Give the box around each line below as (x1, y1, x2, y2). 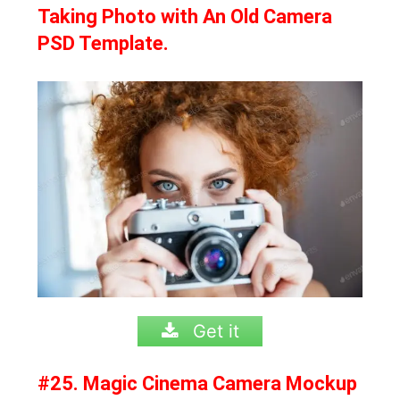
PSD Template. (37, 32, 174, 55)
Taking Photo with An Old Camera (37, 5, 333, 29)
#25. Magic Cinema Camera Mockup (37, 372, 358, 396)
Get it (187, 321, 239, 343)
